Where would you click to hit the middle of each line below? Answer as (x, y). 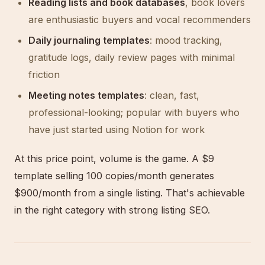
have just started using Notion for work (117, 130)
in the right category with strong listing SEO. (112, 210)
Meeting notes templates (86, 95)
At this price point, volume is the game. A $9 (114, 159)
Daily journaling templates (89, 40)
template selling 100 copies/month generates (114, 176)
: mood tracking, (186, 40)
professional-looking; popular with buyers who (134, 112)
